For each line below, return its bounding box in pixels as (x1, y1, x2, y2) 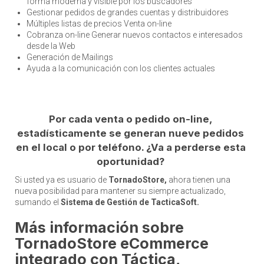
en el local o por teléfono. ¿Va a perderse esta (15, 141, 246, 154)
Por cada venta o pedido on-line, (48, 113, 213, 126)
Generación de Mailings (27, 52, 113, 62)
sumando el (15, 197, 61, 207)
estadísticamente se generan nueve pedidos (17, 127, 244, 140)
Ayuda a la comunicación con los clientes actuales (27, 64, 215, 74)
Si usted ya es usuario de (15, 175, 108, 185)
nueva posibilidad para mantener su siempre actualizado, (15, 186, 226, 196)
